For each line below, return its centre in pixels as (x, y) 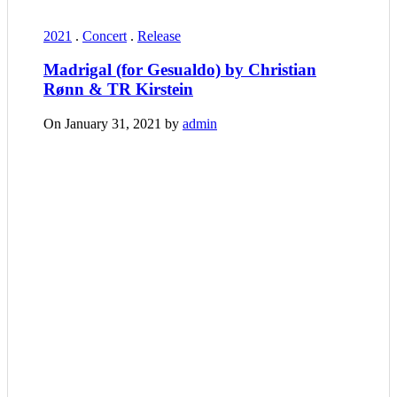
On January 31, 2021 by (113, 123)
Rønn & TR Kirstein (118, 90)
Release (159, 35)
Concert (105, 35)
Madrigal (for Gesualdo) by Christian (180, 70)
